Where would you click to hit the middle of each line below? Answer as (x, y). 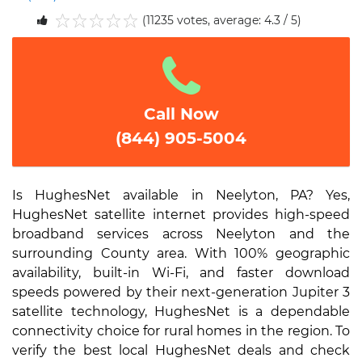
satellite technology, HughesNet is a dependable (181, 311)
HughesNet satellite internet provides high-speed (181, 215)
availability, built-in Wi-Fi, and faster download (181, 273)
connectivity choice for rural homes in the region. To (181, 331)
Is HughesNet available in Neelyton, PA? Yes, (181, 195)
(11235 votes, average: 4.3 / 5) (221, 20)
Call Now (181, 114)
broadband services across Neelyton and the (181, 234)
